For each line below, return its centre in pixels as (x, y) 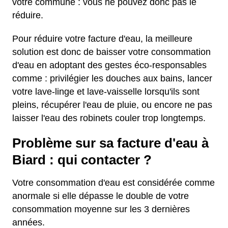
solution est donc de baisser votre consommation (111, 52)
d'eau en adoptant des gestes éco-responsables (109, 65)
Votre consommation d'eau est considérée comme (113, 183)
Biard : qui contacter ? (82, 160)
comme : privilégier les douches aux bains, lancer (112, 78)
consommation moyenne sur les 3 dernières (101, 209)
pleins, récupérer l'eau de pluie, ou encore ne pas (112, 105)
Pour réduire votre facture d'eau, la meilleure (102, 39)
